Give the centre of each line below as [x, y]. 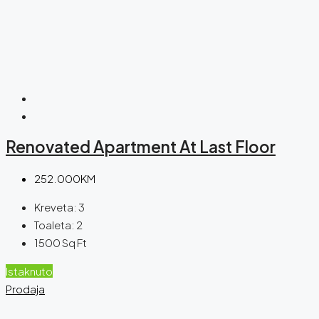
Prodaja [25, 288]
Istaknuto [29, 271]
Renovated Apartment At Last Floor [141, 147]
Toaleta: [54, 224]
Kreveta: [56, 206]
